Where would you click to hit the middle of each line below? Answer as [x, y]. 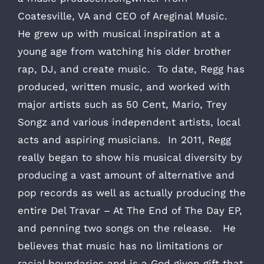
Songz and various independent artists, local [129, 122]
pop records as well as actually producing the [132, 192]
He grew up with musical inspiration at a [119, 33]
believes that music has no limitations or [120, 245]
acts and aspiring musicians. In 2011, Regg [124, 139]
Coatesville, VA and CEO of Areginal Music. [124, 16]
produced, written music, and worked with [124, 86]
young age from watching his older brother [124, 51]
